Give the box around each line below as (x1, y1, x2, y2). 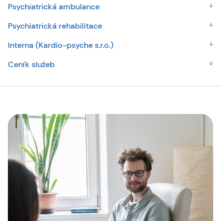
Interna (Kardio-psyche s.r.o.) (8, 40, 113, 50)
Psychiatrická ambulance (8, 1, 100, 12)
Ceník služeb (8, 59, 55, 70)
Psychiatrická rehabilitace (8, 21, 102, 31)
